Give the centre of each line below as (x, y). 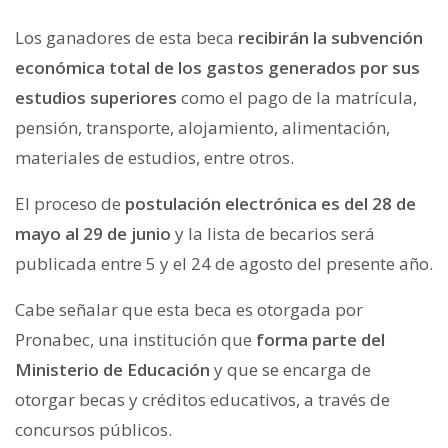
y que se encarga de (290, 369)
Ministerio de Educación (112, 369)
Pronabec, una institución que (135, 339)
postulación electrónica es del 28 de (270, 203)
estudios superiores (96, 97)
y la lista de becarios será (273, 233)
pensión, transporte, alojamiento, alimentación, (202, 127)
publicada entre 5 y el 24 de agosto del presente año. (224, 263)
